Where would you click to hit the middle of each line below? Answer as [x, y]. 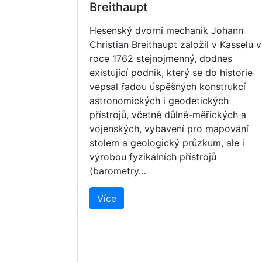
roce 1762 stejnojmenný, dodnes [161, 59]
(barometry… [118, 171]
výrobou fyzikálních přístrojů [153, 157]
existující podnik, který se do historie [171, 73]
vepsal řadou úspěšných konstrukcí [168, 87]
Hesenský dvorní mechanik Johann [166, 31]
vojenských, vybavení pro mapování [169, 129]
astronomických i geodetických [159, 101]
